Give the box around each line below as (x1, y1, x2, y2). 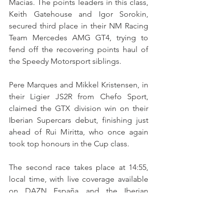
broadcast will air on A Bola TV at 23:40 (9, 209, 148, 219)
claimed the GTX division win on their (9, 103, 148, 113)
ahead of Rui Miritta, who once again (9, 127, 148, 137)
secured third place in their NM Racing (9, 21, 148, 30)
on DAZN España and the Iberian (9, 186, 148, 195)
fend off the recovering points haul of (9, 44, 148, 54)
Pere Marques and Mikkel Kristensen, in (9, 80, 148, 89)
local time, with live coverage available (9, 174, 148, 184)
